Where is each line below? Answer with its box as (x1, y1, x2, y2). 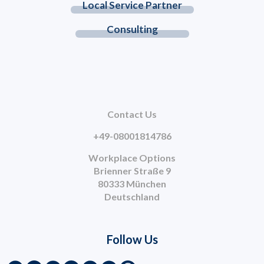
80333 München (98, 178, 166, 190)
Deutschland (104, 191, 160, 203)
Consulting (106, 23, 158, 36)
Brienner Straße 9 (93, 165, 171, 177)
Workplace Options (88, 152, 176, 164)
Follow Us (106, 232, 158, 247)
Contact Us (107, 108, 157, 120)
